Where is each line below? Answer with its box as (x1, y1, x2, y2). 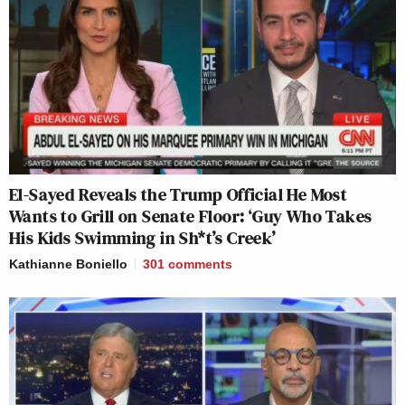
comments (168, 256, 232, 271)
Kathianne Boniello (9, 256, 127, 271)
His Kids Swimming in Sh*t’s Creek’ (9, 224, 277, 250)
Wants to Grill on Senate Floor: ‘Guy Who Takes (9, 202, 372, 229)
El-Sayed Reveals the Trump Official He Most (9, 181, 348, 207)
